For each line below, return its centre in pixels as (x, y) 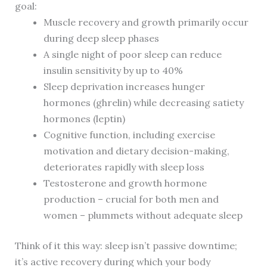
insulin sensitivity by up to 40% (113, 71)
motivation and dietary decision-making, (136, 151)
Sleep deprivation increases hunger (124, 87)
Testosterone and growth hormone (125, 183)
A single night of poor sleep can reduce (132, 55)
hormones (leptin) (84, 119)
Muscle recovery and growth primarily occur (146, 22)
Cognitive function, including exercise (129, 135)
